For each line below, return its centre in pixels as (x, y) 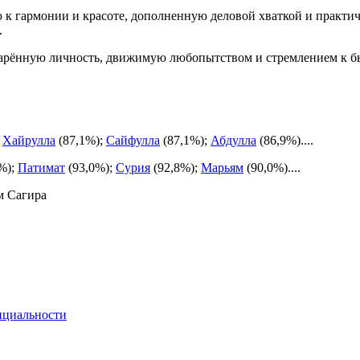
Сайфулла (133, 141)
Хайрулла (29, 141)
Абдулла (233, 141)
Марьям (222, 168)
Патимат (41, 168)
